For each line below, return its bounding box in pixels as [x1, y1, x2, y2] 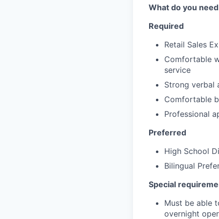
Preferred [149, 128, 186, 137]
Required [149, 21, 184, 31]
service [164, 65, 191, 75]
